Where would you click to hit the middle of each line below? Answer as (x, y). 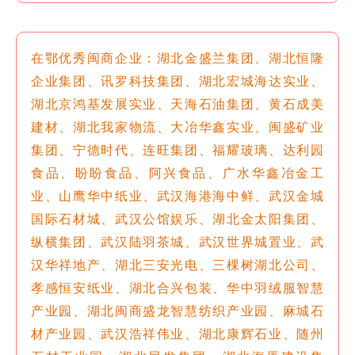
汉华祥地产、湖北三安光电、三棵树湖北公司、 (177, 264)
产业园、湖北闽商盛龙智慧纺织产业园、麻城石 (177, 310)
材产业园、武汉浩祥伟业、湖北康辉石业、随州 (177, 333)
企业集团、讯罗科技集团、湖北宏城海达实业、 (177, 80)
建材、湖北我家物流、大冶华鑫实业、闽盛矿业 (177, 126)
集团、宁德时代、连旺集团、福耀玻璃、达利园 (177, 149)
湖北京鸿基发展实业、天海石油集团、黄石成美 (177, 103)
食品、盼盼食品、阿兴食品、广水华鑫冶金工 (177, 172)
